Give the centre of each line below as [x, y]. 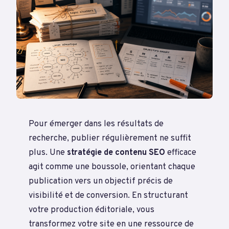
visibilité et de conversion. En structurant [108, 195]
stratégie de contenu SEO [116, 152]
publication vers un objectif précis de [101, 181]
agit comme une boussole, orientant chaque [112, 167]
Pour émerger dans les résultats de [96, 124]
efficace [181, 152]
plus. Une [48, 152]
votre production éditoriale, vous [91, 210]
